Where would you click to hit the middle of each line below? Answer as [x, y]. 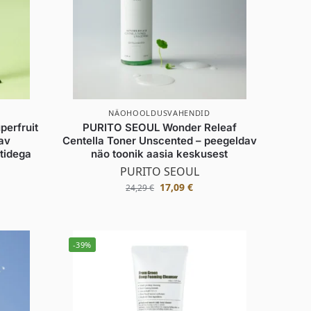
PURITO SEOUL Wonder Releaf [159, 127]
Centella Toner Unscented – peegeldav [159, 140]
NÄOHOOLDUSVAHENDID [159, 112]
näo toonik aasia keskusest [160, 153]
